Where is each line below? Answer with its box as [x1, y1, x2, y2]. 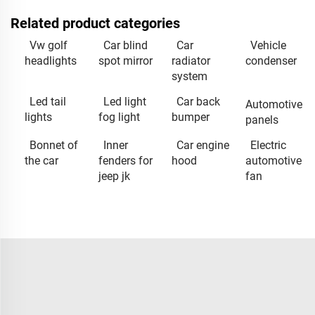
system [172, 69, 207, 83]
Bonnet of [30, 138, 78, 152]
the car [25, 153, 58, 167]
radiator [172, 53, 210, 67]
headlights [25, 53, 77, 67]
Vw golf [30, 38, 67, 52]
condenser [245, 53, 297, 67]
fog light [98, 110, 140, 124]
